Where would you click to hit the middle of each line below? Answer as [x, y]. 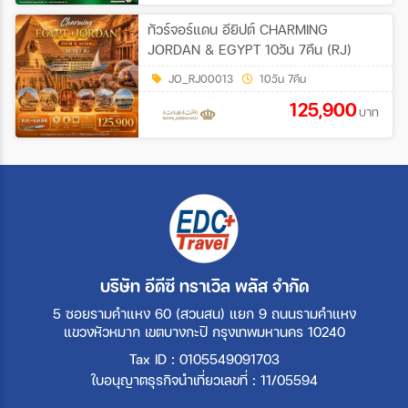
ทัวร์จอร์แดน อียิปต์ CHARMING [238, 30]
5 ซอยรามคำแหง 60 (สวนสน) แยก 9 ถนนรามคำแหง [204, 314]
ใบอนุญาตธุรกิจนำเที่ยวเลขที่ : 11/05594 [204, 380]
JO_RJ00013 [201, 79]
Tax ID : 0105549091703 [204, 359]
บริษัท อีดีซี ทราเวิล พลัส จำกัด [204, 286]
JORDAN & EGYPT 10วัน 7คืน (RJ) [250, 50]
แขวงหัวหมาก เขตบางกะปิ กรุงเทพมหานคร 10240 [204, 332]
